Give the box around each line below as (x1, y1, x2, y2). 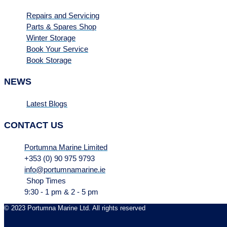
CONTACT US (4, 120, 63, 130)
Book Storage (26, 56, 71, 65)
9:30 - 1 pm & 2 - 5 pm (24, 187, 98, 196)
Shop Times (26, 176, 66, 185)
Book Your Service (26, 45, 88, 54)
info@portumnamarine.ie (24, 165, 105, 174)
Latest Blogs (26, 99, 67, 108)
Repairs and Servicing (26, 11, 99, 20)
